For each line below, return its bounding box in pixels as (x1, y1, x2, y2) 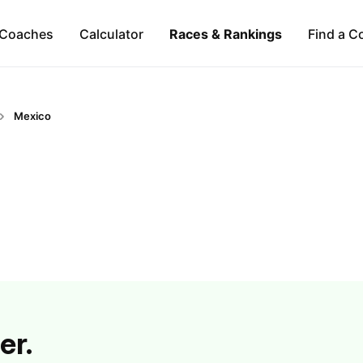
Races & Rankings (169, 25, 282, 42)
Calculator (79, 25, 143, 42)
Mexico (14, 109, 51, 122)
